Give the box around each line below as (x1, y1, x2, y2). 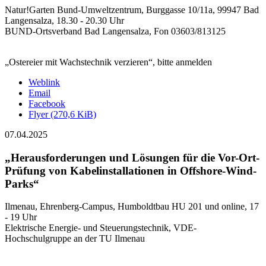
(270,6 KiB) (50, 109, 96, 119)
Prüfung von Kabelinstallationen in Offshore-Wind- (5, 164, 256, 177)
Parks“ (5, 177, 39, 190)
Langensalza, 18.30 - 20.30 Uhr (5, 15, 124, 26)
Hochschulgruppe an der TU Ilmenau (5, 233, 145, 244)
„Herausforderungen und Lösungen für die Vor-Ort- (5, 151, 259, 164)
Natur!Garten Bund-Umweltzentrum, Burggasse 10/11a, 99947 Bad (5, 5, 259, 15)
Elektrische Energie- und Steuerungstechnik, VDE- (5, 223, 197, 233)
